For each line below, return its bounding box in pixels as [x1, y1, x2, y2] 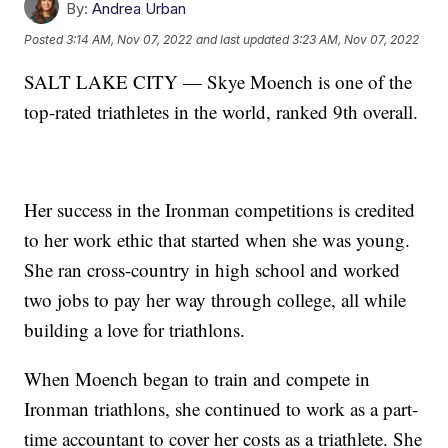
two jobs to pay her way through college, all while [24, 287, 407, 313]
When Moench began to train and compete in [24, 366, 371, 392]
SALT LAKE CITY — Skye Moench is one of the [24, 69, 413, 95]
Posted [24, 32, 67, 48]
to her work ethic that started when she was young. [24, 227, 411, 253]
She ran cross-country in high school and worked [24, 257, 401, 283]
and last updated [196, 32, 290, 48]
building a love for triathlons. [24, 317, 246, 343]
